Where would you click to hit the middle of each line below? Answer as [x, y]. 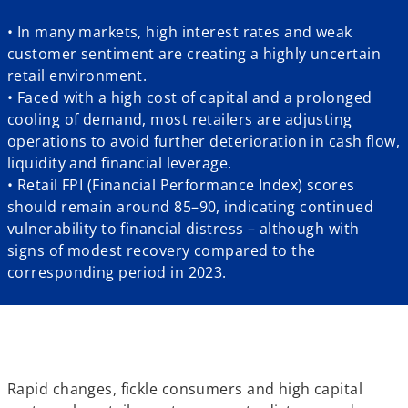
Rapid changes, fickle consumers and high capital [185, 389]
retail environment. [77, 76]
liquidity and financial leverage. [120, 163]
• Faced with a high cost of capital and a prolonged [190, 97]
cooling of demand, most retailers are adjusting [180, 119]
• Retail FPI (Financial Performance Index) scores [181, 185]
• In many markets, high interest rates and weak [180, 32]
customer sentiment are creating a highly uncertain [194, 54]
